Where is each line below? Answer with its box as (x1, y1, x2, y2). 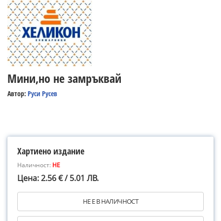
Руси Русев (28, 89, 57, 98)
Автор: (7, 89, 28, 98)
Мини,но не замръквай (7, 70, 121, 86)
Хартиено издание (17, 145, 84, 157)
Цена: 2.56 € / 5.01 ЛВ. (17, 173, 99, 184)
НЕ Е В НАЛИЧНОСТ (82, 197, 139, 206)
